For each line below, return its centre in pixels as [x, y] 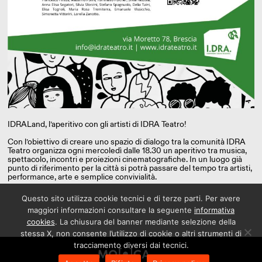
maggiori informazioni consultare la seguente [111, 210]
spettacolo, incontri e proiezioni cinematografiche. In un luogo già [125, 159]
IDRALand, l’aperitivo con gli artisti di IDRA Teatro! [97, 124]
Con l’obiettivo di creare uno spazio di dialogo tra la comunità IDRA [127, 142]
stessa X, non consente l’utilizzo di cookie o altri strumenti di [131, 233]
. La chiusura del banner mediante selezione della [145, 222]
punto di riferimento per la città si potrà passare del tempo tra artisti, [130, 168]
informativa [214, 210]
